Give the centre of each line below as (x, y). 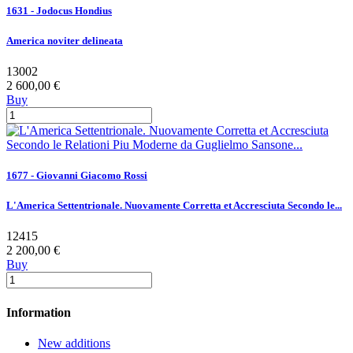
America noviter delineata (65, 40)
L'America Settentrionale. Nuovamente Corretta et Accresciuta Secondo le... (174, 206)
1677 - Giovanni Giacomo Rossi (77, 176)
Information (39, 312)
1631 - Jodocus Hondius (59, 10)
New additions (74, 343)
